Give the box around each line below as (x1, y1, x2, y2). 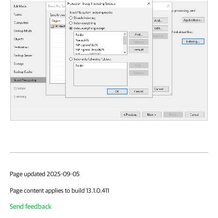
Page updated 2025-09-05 (10, 170, 80, 178)
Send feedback (10, 202, 52, 211)
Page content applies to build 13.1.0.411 (10, 187, 109, 195)
